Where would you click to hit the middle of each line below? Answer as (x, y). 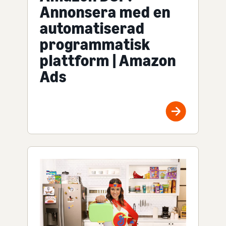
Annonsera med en (105, 12)
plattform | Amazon (108, 60)
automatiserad (92, 28)
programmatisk (95, 44)
